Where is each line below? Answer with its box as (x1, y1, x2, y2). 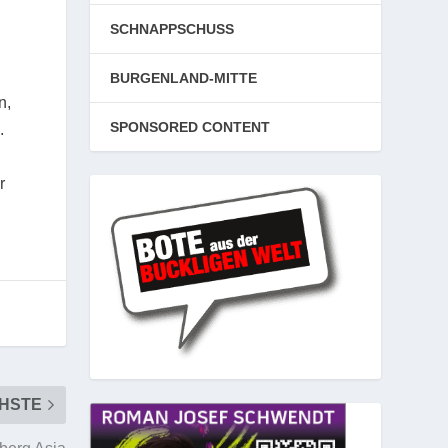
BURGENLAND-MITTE (110, 70, 258, 86)
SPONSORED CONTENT (110, 119, 271, 135)
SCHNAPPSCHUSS (110, 21, 235, 37)
